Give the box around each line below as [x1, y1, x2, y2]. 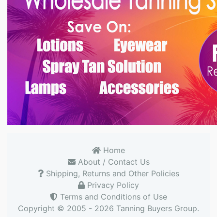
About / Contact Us [75, 156, 150, 167]
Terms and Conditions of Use [58, 191, 167, 201]
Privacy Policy [85, 180, 139, 190]
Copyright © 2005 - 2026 [18, 203, 116, 213]
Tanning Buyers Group [116, 203, 197, 213]
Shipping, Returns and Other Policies [44, 168, 179, 178]
